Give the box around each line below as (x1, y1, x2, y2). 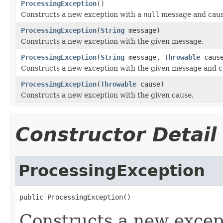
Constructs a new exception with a (21, 10, 143, 18)
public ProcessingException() (19, 193, 131, 201)
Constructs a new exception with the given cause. (21, 91, 194, 99)
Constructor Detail (15, 123, 217, 146)
